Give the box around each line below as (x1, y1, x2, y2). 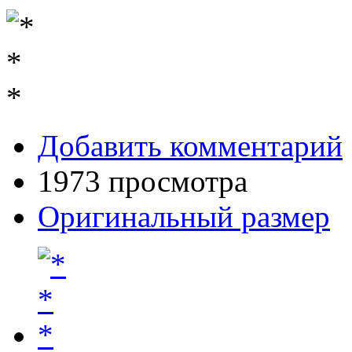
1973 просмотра (38, 164, 247, 199)
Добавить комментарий (38, 129, 343, 163)
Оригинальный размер (38, 200, 330, 234)
